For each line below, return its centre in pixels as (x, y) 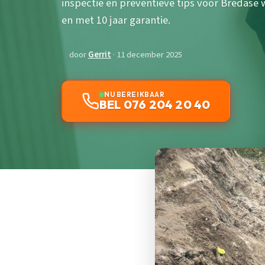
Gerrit (99, 55)
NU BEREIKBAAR (135, 95)
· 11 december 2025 (146, 55)
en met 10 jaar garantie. (116, 20)
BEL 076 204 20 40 (155, 105)
